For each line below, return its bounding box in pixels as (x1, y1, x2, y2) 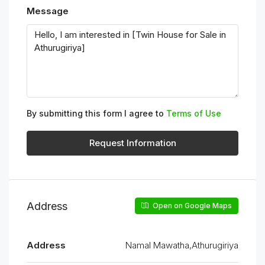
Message (27, 5, 69, 17)
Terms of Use (166, 108, 221, 118)
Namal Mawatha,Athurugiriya (125, 240, 238, 251)
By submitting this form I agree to (27, 108, 166, 118)
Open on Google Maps (151, 201, 232, 210)
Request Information (89, 137, 176, 148)
